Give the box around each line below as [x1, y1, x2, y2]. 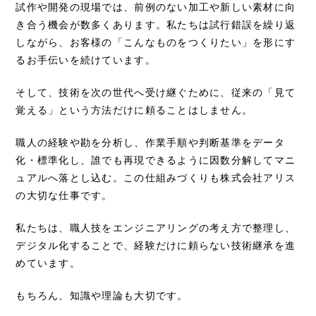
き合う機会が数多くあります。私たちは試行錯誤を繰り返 [16, 19, 296, 31]
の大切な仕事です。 [16, 190, 113, 202]
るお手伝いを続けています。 [16, 54, 156, 66]
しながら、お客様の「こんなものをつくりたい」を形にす [16, 37, 296, 49]
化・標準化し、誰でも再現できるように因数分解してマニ [16, 154, 296, 166]
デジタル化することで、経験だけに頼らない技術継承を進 [16, 240, 296, 252]
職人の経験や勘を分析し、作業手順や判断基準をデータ [16, 137, 285, 149]
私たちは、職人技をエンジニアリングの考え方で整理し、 [16, 222, 296, 234]
